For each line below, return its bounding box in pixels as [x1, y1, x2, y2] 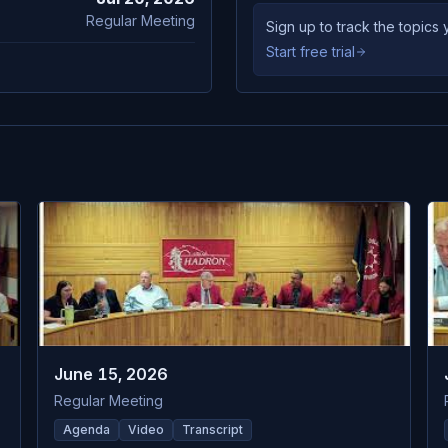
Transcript [182, 422, 244, 437]
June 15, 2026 [54, 364, 169, 384]
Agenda [63, 422, 111, 437]
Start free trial [266, 43, 355, 60]
